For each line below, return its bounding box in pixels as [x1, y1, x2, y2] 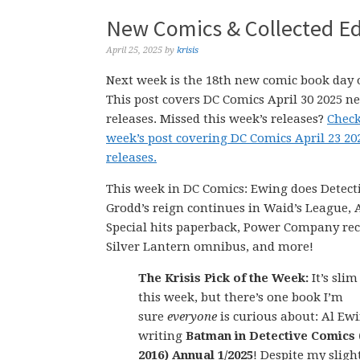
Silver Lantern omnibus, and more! [106, 239, 313, 254]
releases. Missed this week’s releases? [106, 112, 327, 126]
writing [138, 329, 186, 343]
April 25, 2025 [106, 45, 162, 55]
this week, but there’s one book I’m [138, 290, 343, 305]
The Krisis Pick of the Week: [138, 271, 309, 285]
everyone [167, 309, 217, 324]
